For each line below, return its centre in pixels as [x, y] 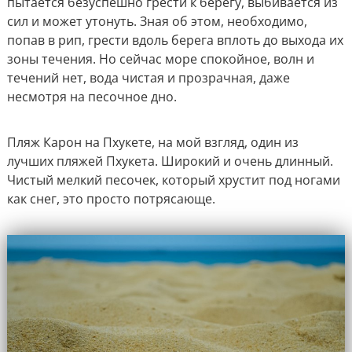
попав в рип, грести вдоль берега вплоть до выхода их [175, 40]
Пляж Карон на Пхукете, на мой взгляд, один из [152, 143]
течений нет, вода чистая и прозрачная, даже [148, 78]
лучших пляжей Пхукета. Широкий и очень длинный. [170, 161]
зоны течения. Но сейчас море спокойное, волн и [160, 59]
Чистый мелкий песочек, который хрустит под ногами [173, 180]
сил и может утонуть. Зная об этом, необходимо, [157, 22]
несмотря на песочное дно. [92, 97]
